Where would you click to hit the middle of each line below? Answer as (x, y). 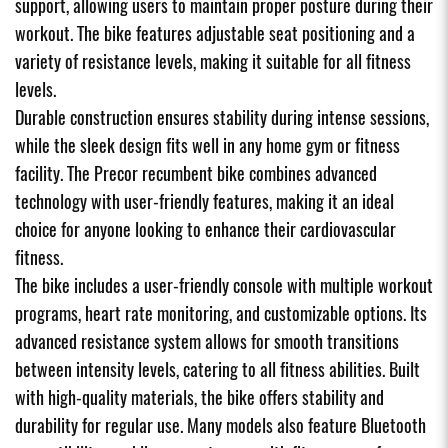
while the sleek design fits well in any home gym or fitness (207, 145)
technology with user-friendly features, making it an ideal (204, 201)
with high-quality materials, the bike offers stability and (199, 397)
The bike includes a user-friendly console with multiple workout (224, 285)
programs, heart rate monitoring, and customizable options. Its (221, 313)
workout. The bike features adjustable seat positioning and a (215, 33)
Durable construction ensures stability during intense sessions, (222, 117)
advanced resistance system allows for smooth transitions (207, 341)
